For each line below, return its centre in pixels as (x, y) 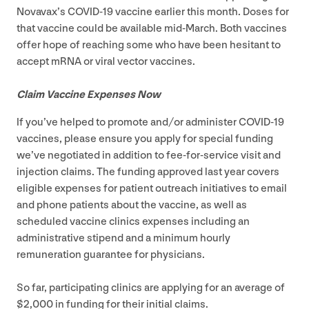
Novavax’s (42, 12)
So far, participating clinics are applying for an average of (151, 288)
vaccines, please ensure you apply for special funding (145, 139)
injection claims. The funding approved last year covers (148, 172)
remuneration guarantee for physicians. (111, 255)
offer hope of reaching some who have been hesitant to (149, 45)
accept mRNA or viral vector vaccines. (106, 61)
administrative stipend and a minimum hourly (123, 238)
